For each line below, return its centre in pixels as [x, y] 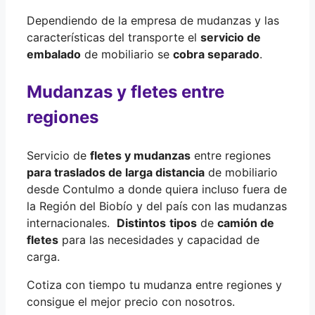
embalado [54, 54]
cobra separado [216, 54]
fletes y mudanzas [140, 155]
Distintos [141, 223]
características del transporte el [114, 37]
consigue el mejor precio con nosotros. [131, 301]
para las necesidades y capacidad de [159, 239]
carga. [43, 256]
